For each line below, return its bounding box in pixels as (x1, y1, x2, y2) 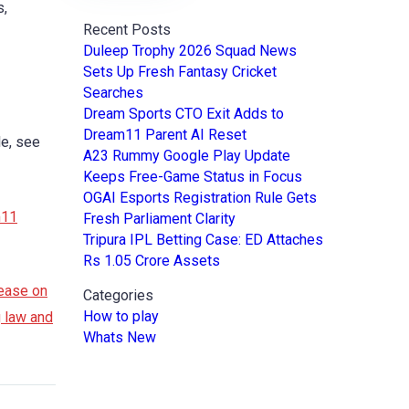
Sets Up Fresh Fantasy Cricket (83, 63, 277, 81)
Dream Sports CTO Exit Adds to (83, 105, 284, 123)
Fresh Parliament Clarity (83, 210, 236, 228)
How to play (83, 308, 159, 326)
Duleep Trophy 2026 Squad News (83, 42, 297, 60)
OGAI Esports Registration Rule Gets (83, 189, 317, 207)
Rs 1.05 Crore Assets (83, 252, 220, 270)
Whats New (83, 329, 156, 347)
